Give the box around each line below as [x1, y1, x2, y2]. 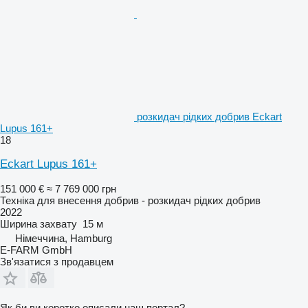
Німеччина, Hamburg [15, 232, 112, 244]
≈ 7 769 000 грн [47, 182, 116, 195]
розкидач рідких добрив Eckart [137, 110, 282, 122]
